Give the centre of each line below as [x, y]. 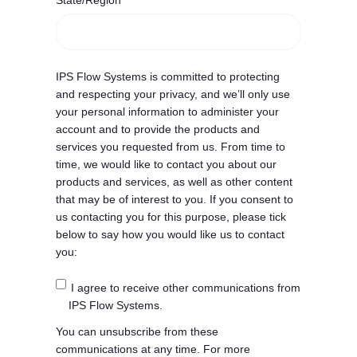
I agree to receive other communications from [185, 287]
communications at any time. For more [153, 349]
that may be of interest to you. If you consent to [175, 200]
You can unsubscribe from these [137, 331]
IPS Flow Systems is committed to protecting [168, 77]
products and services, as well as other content [174, 182]
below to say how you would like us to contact [170, 235]
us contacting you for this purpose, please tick [171, 217]
